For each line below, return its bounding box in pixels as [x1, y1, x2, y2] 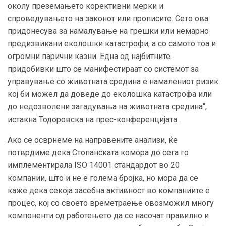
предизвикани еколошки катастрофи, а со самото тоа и [8, 38, 216, 48]
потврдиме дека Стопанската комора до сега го [8, 147, 189, 157]
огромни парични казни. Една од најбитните [8, 51, 171, 61]
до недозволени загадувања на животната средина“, [8, 101, 207, 111]
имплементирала [8, 160, 74, 170]
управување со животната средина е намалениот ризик [8, 76, 218, 86]
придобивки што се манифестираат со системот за [8, 64, 199, 74]
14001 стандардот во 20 [89, 160, 180, 170]
